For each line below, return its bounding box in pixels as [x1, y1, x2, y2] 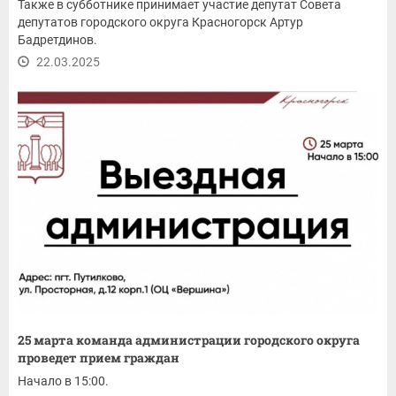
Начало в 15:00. [18, 373, 111, 388]
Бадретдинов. [18, 32, 97, 47]
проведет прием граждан [18, 348, 179, 366]
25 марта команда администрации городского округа [18, 331, 360, 348]
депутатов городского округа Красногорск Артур [18, 14, 303, 29]
